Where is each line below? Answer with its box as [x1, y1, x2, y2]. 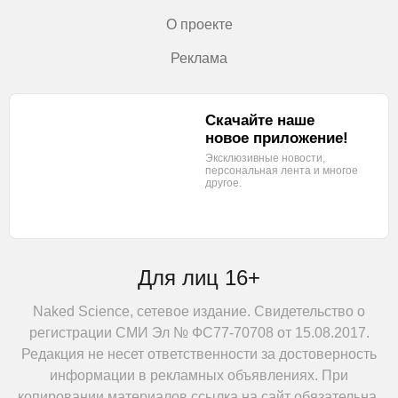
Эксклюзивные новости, [205, 152, 325, 165]
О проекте [165, 17, 233, 33]
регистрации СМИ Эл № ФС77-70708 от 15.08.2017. [28, 324, 370, 340]
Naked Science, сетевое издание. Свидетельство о [33, 303, 365, 319]
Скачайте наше [205, 112, 314, 130]
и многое [314, 164, 358, 178]
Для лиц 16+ [138, 265, 260, 290]
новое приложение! [205, 130, 348, 147]
